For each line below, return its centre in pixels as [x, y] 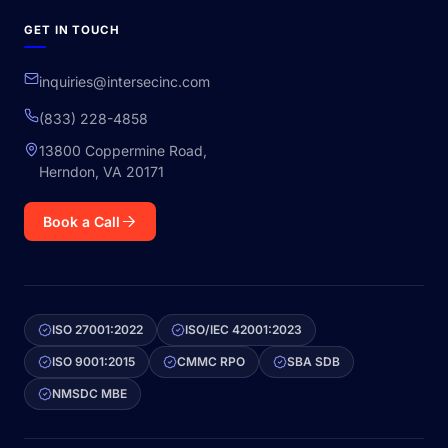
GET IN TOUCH [72, 30]
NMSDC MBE [89, 393]
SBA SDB [313, 361]
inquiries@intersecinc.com [124, 81]
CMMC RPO [211, 361]
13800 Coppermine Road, [123, 150]
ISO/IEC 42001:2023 [243, 329]
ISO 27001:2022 [97, 329]
